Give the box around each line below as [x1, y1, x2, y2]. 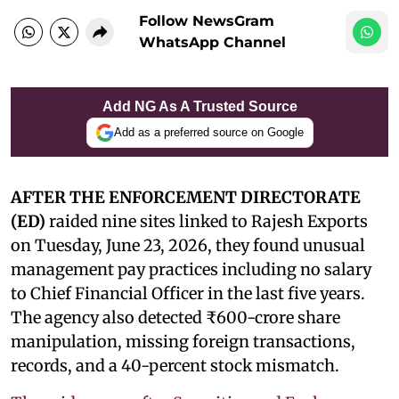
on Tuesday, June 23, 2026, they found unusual [11, 234, 365, 256]
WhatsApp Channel [139, 33, 286, 51]
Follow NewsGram [139, 12, 274, 29]
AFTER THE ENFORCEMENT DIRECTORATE [11, 186, 361, 208]
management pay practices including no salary [11, 258, 371, 280]
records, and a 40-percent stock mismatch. [11, 354, 339, 376]
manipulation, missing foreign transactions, [11, 330, 355, 352]
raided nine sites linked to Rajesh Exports [45, 210, 368, 232]
